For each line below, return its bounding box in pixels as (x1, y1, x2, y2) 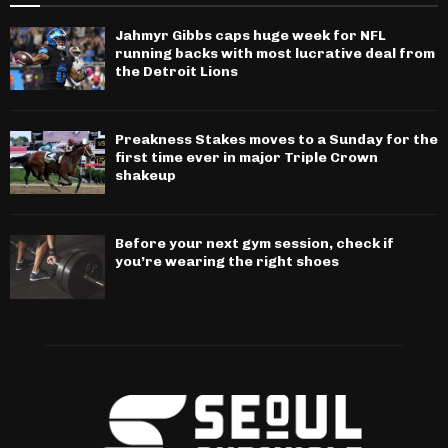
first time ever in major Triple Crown (115, 149, 378, 167)
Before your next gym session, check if (115, 235, 394, 253)
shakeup (115, 167, 176, 185)
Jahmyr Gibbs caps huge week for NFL (115, 26, 386, 44)
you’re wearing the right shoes (115, 253, 339, 271)
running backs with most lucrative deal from (115, 44, 435, 62)
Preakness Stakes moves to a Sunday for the (115, 131, 438, 149)
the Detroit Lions (115, 62, 238, 80)
